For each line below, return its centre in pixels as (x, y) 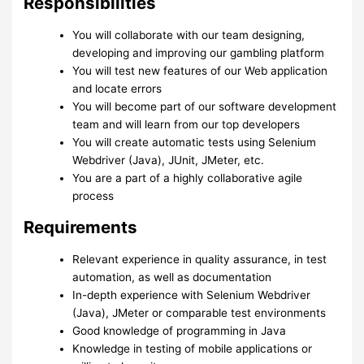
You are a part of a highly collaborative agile (188, 178)
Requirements (81, 227)
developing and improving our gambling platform (199, 53)
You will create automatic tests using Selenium (195, 143)
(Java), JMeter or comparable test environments (199, 313)
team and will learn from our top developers (186, 125)
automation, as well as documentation (172, 277)
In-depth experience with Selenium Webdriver (192, 295)
